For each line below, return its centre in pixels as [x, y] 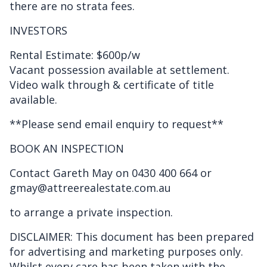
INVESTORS [38, 30]
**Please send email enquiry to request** [117, 124]
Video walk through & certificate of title [112, 84]
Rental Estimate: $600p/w [75, 55]
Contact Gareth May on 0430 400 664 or [111, 173]
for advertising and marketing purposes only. [126, 251]
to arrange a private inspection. [91, 212]
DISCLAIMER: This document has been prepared [132, 236]
